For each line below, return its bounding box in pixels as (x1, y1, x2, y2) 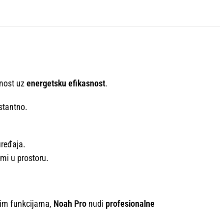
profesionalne (106, 198, 155, 209)
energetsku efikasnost (27, 78, 105, 89)
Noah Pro (54, 198, 86, 209)
